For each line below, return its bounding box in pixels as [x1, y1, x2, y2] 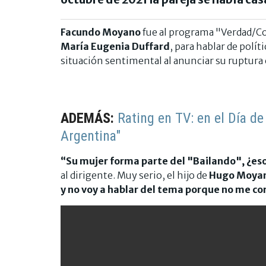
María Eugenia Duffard [61, 40, 170, 52]
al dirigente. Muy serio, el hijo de [61, 169, 209, 181]
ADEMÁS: [61, 109, 118, 126]
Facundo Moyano [61, 26, 141, 38]
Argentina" [61, 127, 121, 144]
